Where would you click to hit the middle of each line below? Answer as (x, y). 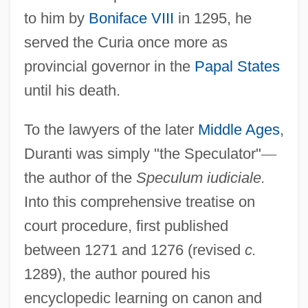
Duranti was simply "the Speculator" (142, 153)
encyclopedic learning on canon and (143, 298)
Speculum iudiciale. (200, 177)
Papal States (237, 66)
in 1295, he (212, 18)
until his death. (72, 90)
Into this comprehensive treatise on (139, 201)
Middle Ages (239, 129)
